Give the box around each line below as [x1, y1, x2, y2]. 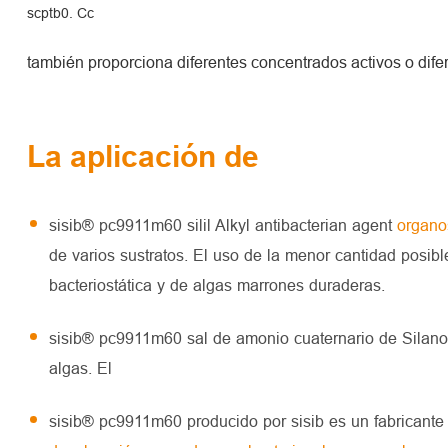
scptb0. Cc [26, 4, 94, 21]
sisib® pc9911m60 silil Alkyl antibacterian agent [48, 215, 397, 234]
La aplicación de [26, 138, 259, 174]
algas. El [48, 358, 112, 377]
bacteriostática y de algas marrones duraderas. [48, 275, 385, 294]
